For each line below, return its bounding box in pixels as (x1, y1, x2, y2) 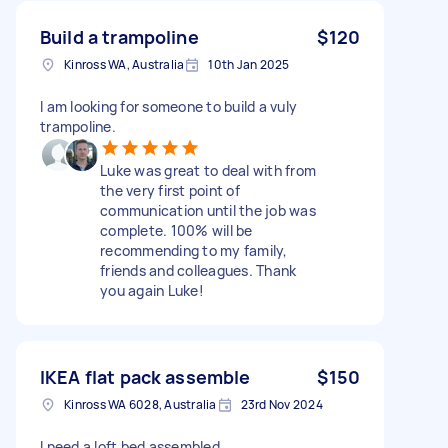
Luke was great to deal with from (100, 160, 316, 180)
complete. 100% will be (100, 220, 253, 240)
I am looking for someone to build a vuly (40, 96, 297, 116)
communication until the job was (100, 200, 316, 220)
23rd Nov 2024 (240, 395, 323, 413)
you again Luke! (100, 280, 204, 300)
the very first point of (100, 180, 240, 200)
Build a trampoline (40, 24, 199, 49)
